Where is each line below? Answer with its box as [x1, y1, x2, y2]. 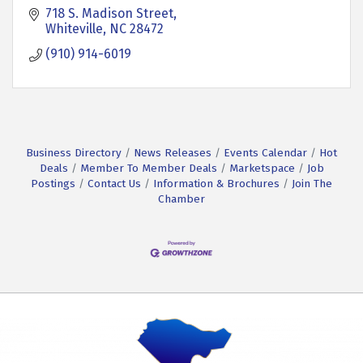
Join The [292, 177, 332, 190]
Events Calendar [224, 146, 307, 160]
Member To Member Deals [79, 161, 217, 175]
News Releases [134, 146, 211, 160]
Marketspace [228, 161, 295, 175]
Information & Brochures [153, 177, 280, 190]
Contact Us [88, 177, 141, 190]
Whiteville [45, 21, 103, 36]
